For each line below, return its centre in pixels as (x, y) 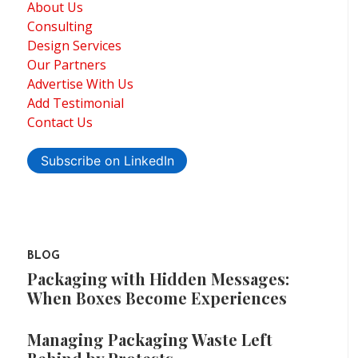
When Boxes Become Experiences (157, 297)
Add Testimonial (76, 103)
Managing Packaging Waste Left (150, 339)
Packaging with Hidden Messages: (158, 278)
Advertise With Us (80, 84)
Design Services (74, 45)
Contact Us (60, 122)
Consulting (60, 26)
